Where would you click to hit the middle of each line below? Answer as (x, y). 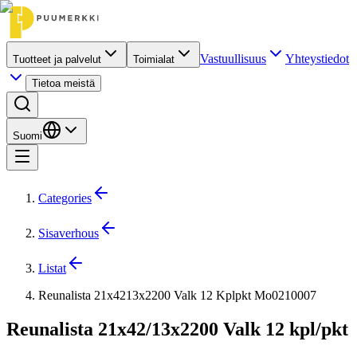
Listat (52, 268)
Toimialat (154, 59)
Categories (65, 198)
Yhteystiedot (317, 59)
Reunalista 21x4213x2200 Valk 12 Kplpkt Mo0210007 (177, 295)
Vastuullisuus (233, 59)
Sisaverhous (69, 233)
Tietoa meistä (63, 83)
